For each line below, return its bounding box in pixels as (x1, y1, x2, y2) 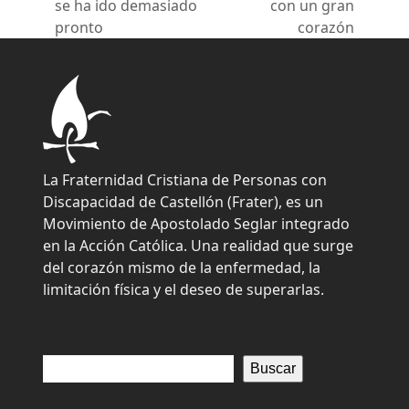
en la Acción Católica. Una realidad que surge (43, 235, 354, 256)
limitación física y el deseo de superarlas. (43, 278, 325, 299)
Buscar (250, 360, 297, 376)
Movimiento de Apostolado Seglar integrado (43, 213, 351, 234)
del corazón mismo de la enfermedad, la (43, 257, 321, 278)
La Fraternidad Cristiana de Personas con (43, 169, 328, 190)
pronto (55, 16, 104, 37)
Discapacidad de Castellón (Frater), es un (43, 191, 324, 212)
